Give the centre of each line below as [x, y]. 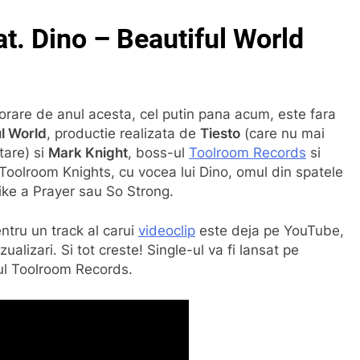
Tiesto [220, 133]
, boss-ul [158, 152]
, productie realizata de [123, 133]
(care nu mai [282, 133]
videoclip [167, 231]
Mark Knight [88, 152]
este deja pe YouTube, [270, 231]
